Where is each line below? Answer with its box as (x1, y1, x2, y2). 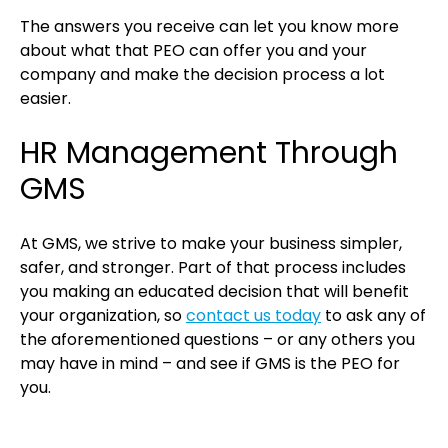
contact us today (186, 304, 321, 328)
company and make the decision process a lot (20, 62, 385, 86)
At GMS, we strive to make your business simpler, (20, 232, 402, 256)
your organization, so (20, 304, 186, 328)
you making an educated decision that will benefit (20, 280, 409, 304)
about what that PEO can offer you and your (20, 38, 367, 62)
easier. (20, 86, 71, 110)
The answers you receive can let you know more (20, 14, 399, 38)
